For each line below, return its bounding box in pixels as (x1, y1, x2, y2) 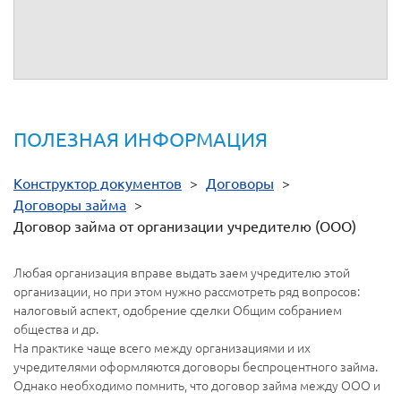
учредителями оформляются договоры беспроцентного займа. (13, 357, 378, 376)
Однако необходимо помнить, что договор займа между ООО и (13, 376, 380, 395)
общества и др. (13, 320, 98, 338)
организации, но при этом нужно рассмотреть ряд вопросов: (13, 282, 360, 301)
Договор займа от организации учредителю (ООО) (13, 217, 356, 235)
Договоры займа (13, 195, 126, 214)
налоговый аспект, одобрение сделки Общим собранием (13, 301, 342, 320)
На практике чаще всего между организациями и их (13, 338, 311, 357)
